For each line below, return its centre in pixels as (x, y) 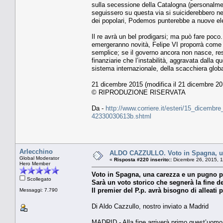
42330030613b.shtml (121, 116)
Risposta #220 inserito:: (143, 159)
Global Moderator (39, 158)
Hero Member (35, 163)
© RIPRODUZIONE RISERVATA (139, 92)
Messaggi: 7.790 (39, 190)
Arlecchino (36, 151)
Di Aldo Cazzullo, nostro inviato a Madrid (150, 206)
